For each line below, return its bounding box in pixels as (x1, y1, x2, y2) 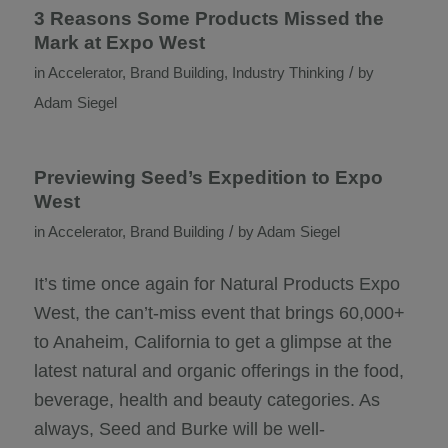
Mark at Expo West (33, 31, 205, 53)
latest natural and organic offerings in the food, (33, 360, 404, 381)
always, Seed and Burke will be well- (33, 418, 325, 439)
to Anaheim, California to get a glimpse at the (33, 331, 392, 352)
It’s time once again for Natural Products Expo (33, 273, 400, 294)
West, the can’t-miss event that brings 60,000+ (33, 302, 405, 323)
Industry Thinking (231, 64, 344, 81)
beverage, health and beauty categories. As (33, 389, 380, 410)
